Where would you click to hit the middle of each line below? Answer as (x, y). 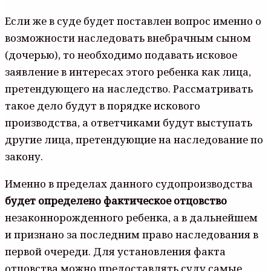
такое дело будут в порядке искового (103, 106)
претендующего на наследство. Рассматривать (129, 89)
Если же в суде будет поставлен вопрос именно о (133, 21)
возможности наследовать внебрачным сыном (128, 38)
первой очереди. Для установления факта (115, 252)
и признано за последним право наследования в (132, 235)
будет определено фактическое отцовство (116, 201)
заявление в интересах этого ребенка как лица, (128, 72)
